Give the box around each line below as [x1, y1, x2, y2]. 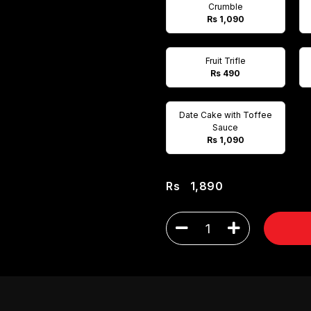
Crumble [208, 1, 243, 12]
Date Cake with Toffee [179, 110, 272, 120]
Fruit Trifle [205, 56, 246, 66]
